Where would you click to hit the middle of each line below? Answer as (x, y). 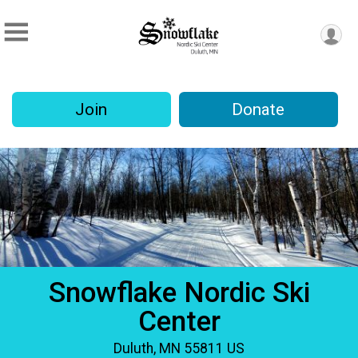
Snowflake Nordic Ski (179, 293)
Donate (259, 110)
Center (179, 322)
